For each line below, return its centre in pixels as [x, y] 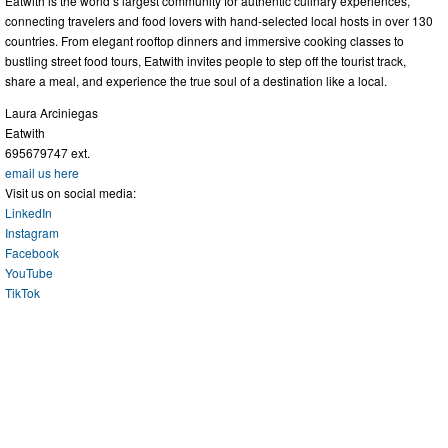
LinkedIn [28, 213]
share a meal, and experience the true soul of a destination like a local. [196, 81]
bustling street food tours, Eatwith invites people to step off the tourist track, [205, 61]
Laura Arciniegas [51, 113]
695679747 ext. [47, 153]
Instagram [32, 233]
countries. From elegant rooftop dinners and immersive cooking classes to [204, 41]
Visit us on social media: [70, 193]
